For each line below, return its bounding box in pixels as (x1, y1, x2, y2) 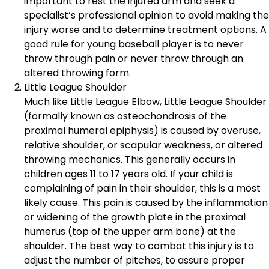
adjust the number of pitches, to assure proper (24, 253, 245, 267)
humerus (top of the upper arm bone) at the (24, 224, 236, 238)
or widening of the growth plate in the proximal (24, 210, 246, 224)
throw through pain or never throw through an (24, 51, 243, 65)
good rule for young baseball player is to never (24, 37, 244, 51)
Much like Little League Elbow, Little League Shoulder (24, 94, 267, 109)
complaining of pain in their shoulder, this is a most (24, 181, 261, 195)
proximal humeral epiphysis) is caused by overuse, (24, 123, 261, 138)
